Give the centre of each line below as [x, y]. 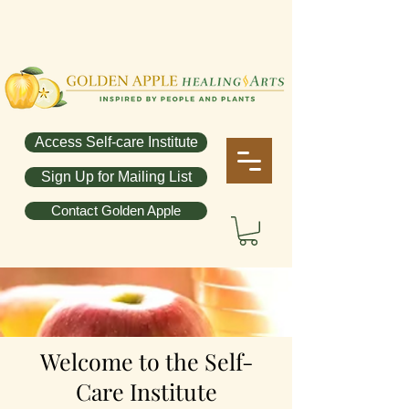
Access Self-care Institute [116, 142]
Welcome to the [119, 361]
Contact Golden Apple [116, 211]
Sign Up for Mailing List [116, 177]
